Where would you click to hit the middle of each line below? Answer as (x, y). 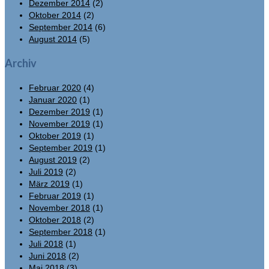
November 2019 (59, 123)
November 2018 (59, 207)
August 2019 (53, 159)
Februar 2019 (55, 195)
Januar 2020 (53, 99)
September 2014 (61, 27)
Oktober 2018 (55, 219)
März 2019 (49, 183)
